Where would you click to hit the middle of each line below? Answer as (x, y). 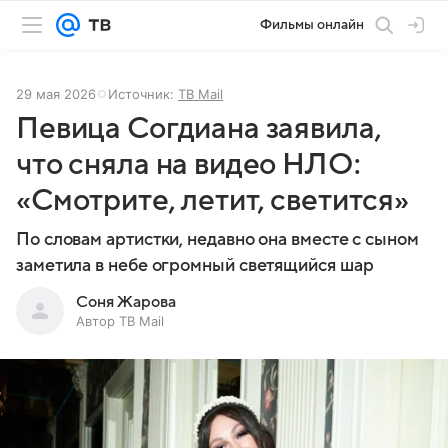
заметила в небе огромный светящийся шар (195, 265)
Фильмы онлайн (312, 24)
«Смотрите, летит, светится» (212, 200)
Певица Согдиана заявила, (199, 128)
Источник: (143, 94)
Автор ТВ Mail (120, 321)
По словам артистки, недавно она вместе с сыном (217, 239)
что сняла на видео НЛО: (188, 164)
